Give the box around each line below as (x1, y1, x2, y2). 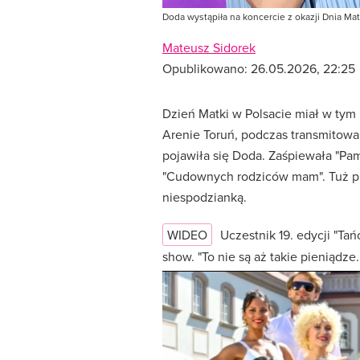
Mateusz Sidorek (162, 39, 256, 57)
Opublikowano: (162, 59, 251, 78)
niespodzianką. (162, 188, 247, 207)
